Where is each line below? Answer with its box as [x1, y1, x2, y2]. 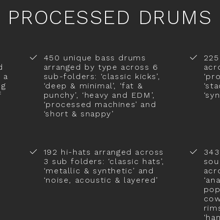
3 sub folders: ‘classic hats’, [43, 156, 165, 166]
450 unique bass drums [43, 53, 146, 62]
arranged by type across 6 [43, 62, 159, 72]
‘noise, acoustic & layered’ [43, 175, 158, 185]
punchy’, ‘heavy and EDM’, [43, 90, 155, 100]
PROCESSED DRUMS [7, 5, 213, 29]
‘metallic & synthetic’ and [43, 165, 154, 175]
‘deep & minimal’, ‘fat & [43, 81, 143, 90]
